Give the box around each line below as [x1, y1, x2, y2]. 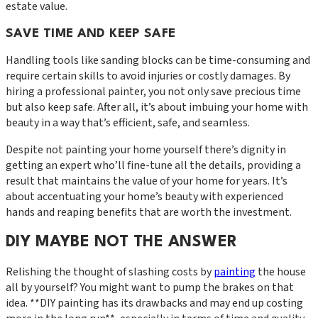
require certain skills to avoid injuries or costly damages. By [6, 68, 290, 84]
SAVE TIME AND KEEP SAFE [6, 27, 176, 40]
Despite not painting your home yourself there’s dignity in [6, 142, 286, 158]
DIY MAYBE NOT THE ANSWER [6, 234, 238, 251]
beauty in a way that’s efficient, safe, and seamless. [6, 115, 250, 131]
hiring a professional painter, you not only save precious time [6, 84, 301, 100]
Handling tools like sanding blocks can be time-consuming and [6, 53, 310, 69]
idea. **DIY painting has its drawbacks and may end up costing [6, 295, 303, 312]
